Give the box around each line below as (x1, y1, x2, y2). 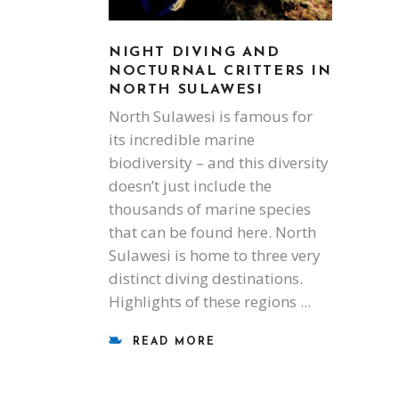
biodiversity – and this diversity (109, 152, 329, 174)
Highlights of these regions (109, 291, 300, 313)
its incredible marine (109, 129, 255, 151)
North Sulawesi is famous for (109, 106, 313, 127)
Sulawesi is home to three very (109, 245, 321, 266)
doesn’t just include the (109, 175, 272, 197)
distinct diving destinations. (109, 268, 303, 289)
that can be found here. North (109, 222, 316, 243)
